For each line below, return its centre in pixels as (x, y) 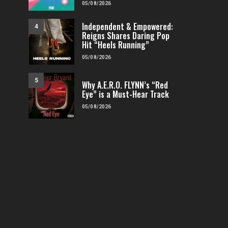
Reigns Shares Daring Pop (126, 36)
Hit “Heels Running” (116, 45)
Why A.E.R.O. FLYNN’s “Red (125, 85)
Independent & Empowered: (127, 27)
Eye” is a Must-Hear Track (125, 94)
